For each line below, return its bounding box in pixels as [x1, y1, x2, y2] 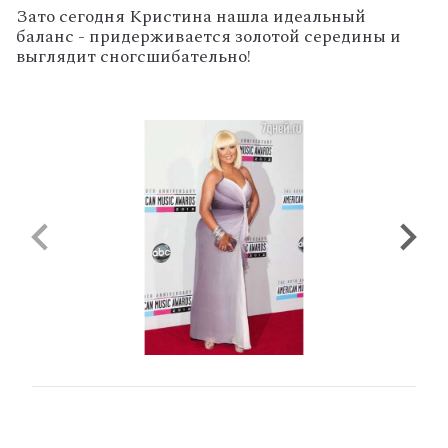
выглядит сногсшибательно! [16, 43, 251, 70]
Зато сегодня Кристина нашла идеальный [16, 3, 366, 30]
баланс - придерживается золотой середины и [16, 23, 401, 50]
